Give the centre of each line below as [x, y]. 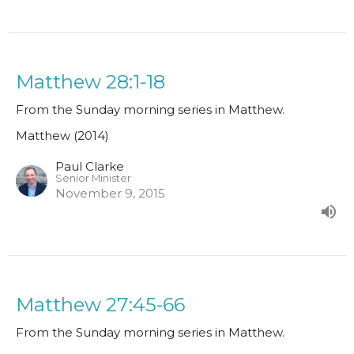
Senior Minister [93, 178]
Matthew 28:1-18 [90, 81]
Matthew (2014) [62, 135]
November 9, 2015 [110, 193]
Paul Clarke [90, 166]
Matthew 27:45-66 [100, 304]
